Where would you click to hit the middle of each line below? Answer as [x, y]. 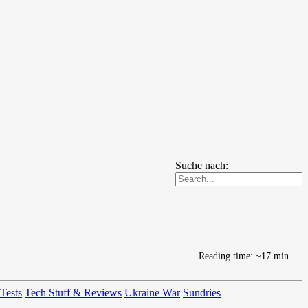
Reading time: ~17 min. [245, 256]
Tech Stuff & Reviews [73, 292]
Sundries [202, 292]
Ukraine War [152, 292]
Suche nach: [202, 165]
